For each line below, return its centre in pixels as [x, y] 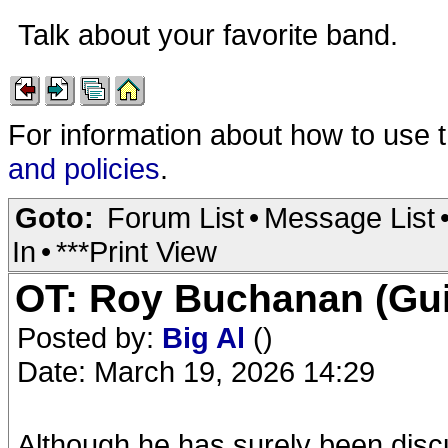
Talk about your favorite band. [212, 34]
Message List [349, 217]
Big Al [207, 337]
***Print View [136, 251]
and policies [84, 168]
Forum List [175, 217]
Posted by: [89, 337]
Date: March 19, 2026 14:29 [196, 371]
